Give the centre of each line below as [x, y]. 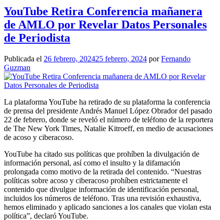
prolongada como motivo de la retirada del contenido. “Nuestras [103, 172]
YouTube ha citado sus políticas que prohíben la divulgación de [102, 154]
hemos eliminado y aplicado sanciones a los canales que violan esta [108, 207]
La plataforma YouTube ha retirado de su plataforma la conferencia [107, 102]
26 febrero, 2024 [69, 59]
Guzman [17, 68]
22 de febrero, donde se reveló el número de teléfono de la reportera [109, 120]
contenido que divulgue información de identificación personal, [101, 190]
